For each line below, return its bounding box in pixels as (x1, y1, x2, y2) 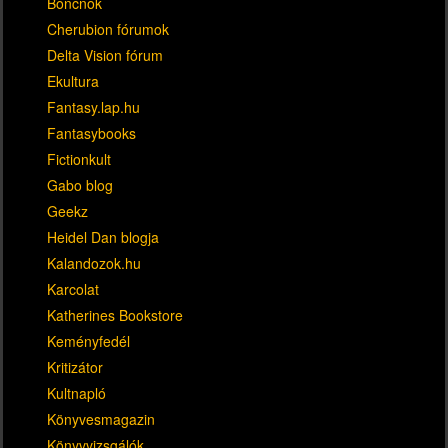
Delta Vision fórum (47, 44, 163, 65)
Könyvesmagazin (47, 408, 155, 429)
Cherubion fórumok (47, 18, 169, 39)
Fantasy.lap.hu (47, 96, 140, 117)
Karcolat (47, 278, 99, 299)
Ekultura (47, 70, 99, 91)
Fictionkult (47, 148, 111, 169)
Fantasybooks (47, 122, 136, 143)
